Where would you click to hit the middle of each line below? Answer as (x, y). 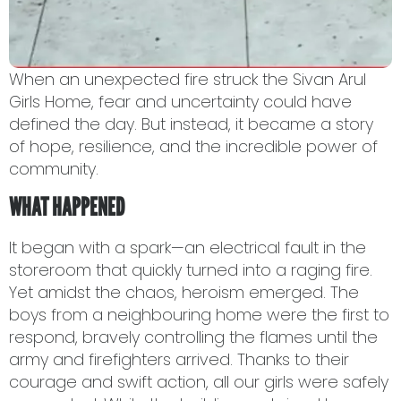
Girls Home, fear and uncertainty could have (180, 101)
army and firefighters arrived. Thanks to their (179, 360)
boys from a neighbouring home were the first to (199, 315)
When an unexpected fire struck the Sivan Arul (188, 79)
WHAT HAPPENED (67, 207)
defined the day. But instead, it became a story (191, 124)
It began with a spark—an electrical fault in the (188, 248)
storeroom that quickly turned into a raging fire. (191, 270)
